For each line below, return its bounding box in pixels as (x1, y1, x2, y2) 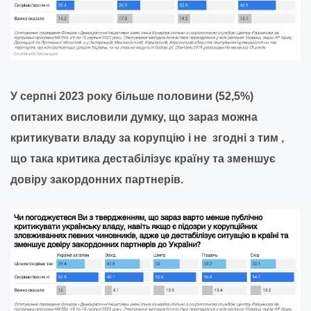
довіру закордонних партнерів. (10, 173, 183, 185)
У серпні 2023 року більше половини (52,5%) (10, 90, 253, 102)
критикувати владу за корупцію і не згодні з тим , (10, 131, 284, 144)
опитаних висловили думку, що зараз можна (10, 110, 258, 123)
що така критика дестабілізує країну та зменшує (10, 152, 276, 165)
